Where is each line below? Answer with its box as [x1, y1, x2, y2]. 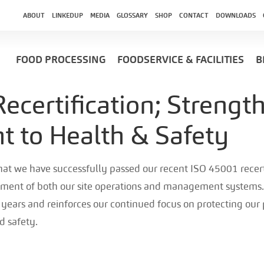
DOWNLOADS [215, 11, 256, 19]
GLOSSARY [116, 11, 148, 19]
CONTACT [179, 11, 209, 19]
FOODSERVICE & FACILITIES [117, 53, 244, 67]
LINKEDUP [51, 11, 83, 19]
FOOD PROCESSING [15, 53, 105, 67]
